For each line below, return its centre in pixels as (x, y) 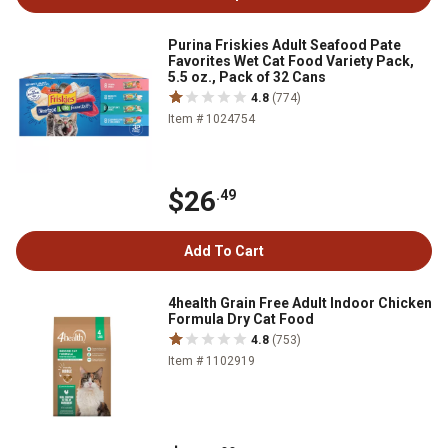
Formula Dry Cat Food (241, 318)
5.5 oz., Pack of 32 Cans (247, 76)
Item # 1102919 (211, 360)
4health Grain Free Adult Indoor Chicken (300, 302)
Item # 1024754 (211, 118)
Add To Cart (224, 250)
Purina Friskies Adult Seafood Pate (284, 44)
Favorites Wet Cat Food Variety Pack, (291, 60)
